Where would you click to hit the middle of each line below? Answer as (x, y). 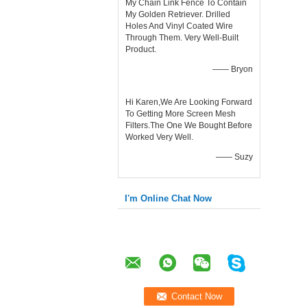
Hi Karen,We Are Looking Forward (189, 102)
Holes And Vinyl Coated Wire (179, 26)
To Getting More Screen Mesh (181, 114)
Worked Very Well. (159, 137)
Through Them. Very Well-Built (182, 38)
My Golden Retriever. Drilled (178, 14)
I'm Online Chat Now (168, 198)
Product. (141, 49)
